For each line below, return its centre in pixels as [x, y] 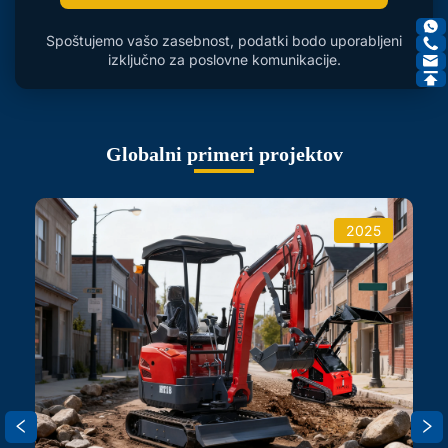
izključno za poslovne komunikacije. [224, 59]
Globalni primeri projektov [224, 153]
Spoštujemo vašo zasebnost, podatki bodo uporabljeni [224, 40]
